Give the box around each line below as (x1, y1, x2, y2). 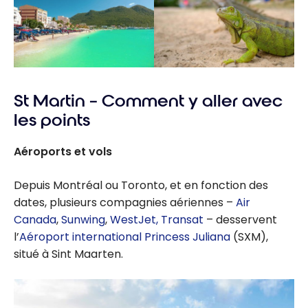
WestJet (110, 212, 156, 228)
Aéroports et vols (14, 144, 112, 160)
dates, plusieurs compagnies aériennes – (14, 195, 236, 211)
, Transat (156, 212, 206, 228)
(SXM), (230, 229, 268, 245)
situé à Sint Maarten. (14, 246, 123, 263)
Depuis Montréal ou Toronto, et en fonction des (14, 177, 268, 194)
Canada (14, 212, 56, 228)
